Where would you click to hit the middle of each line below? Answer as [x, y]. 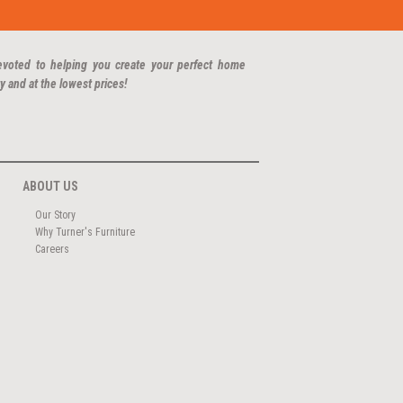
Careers [53, 249]
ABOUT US [50, 187]
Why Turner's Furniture [85, 232]
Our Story [56, 215]
